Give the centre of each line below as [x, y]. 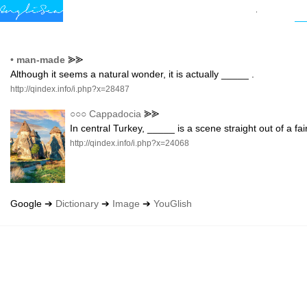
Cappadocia [115, 113]
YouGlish [173, 204]
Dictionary [77, 204]
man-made [41, 60]
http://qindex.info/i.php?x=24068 [130, 143]
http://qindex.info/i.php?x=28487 [70, 89]
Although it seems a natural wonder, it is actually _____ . [132, 74]
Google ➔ [33, 204]
